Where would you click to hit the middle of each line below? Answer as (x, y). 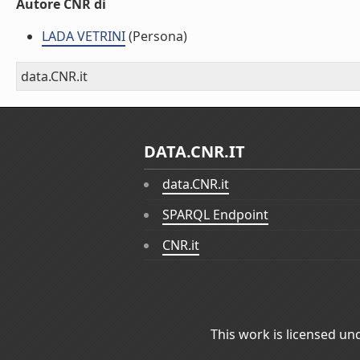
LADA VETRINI (84, 36)
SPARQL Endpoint (216, 215)
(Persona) (156, 36)
